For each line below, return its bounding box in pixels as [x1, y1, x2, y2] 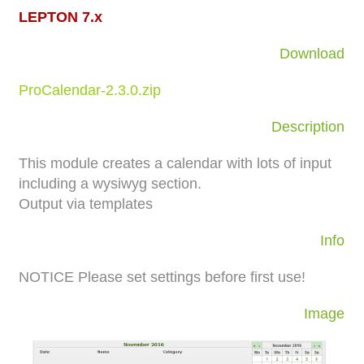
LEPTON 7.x [19, 8, 103, 25]
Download [279, 45, 345, 62]
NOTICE [19, 268, 75, 285]
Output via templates [19, 195, 154, 212]
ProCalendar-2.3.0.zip [19, 81, 162, 98]
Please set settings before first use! [74, 268, 306, 285]
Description [271, 118, 345, 135]
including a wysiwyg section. [19, 175, 202, 192]
